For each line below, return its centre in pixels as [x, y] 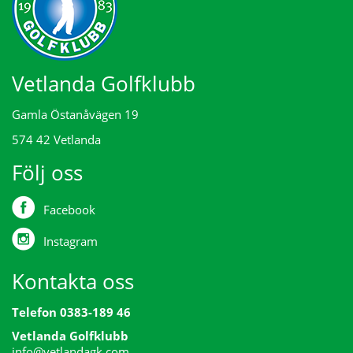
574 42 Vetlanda [56, 139]
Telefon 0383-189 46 [71, 312]
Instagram [71, 241]
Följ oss [47, 172]
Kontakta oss [73, 281]
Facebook [69, 209]
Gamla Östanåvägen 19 [75, 114]
